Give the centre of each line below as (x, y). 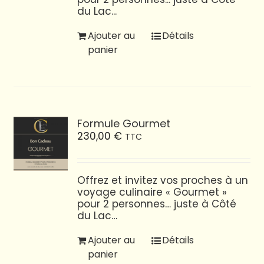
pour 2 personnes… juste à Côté (157, 204)
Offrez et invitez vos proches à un (163, 180)
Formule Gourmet (124, 123)
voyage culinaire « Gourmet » (152, 192)
